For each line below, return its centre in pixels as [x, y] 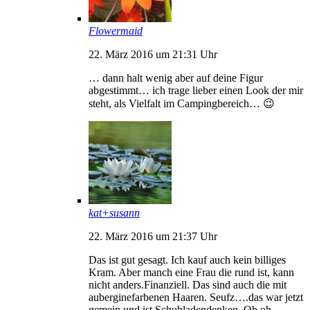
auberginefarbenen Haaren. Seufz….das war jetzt [196, 297]
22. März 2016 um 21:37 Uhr [153, 236]
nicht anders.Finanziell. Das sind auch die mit [188, 284]
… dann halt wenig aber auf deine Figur [176, 77]
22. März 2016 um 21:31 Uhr [153, 54]
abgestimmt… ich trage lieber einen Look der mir [196, 90]
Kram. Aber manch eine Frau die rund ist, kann [191, 272]
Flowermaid [116, 30]
